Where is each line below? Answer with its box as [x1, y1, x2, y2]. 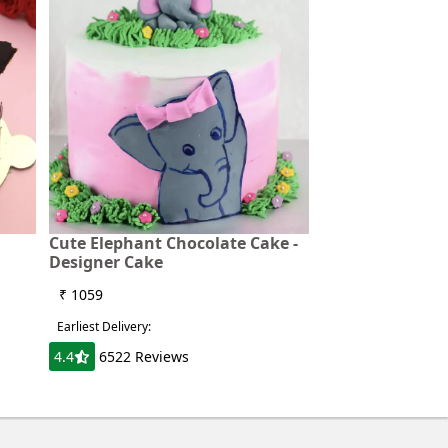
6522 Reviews [99, 347, 189, 367]
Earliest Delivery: [57, 318, 151, 336]
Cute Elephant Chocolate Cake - [49, 232, 298, 255]
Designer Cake [49, 251, 163, 274]
